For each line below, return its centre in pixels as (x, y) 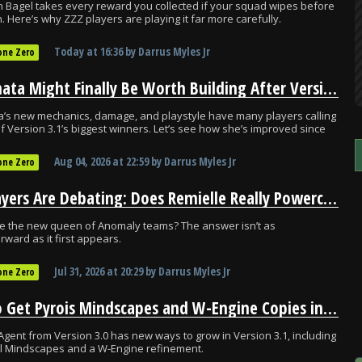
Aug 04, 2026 (82, 161)
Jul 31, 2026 (79, 271)
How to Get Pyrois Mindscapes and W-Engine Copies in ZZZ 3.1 (330, 308)
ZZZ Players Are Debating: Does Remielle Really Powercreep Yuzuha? (330, 198)
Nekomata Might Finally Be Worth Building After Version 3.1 (330, 88)
